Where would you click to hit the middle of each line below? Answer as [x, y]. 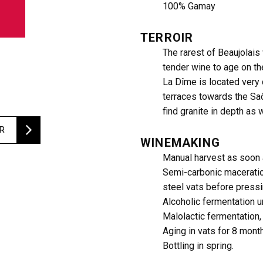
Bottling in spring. [198, 246]
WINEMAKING [180, 143]
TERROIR [167, 38]
